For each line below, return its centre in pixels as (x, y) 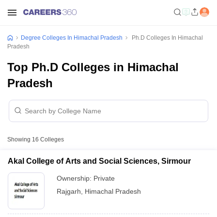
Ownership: (75, 178)
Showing (20, 139)
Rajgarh (69, 191)
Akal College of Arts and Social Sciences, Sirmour (99, 161)
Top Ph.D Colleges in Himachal (93, 67)
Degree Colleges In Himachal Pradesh (72, 38)
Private (104, 178)
